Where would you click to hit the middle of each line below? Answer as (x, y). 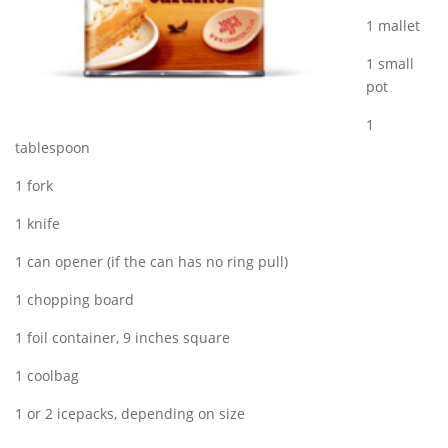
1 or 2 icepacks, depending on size (130, 413)
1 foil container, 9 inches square (122, 337)
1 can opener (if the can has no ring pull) (151, 261)
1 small (390, 63)
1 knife (37, 223)
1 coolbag (47, 375)
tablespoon (52, 147)
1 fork (34, 185)
